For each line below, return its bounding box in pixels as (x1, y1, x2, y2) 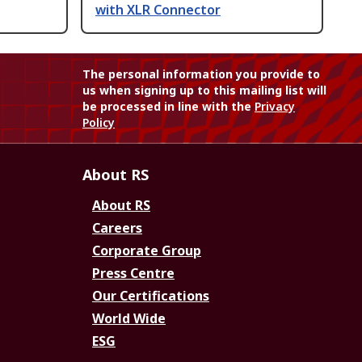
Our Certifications (92, 287, 209, 305)
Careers (92, 219, 142, 238)
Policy (82, 115, 115, 131)
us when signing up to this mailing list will (82, 82, 326, 99)
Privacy (255, 99, 295, 115)
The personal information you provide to (82, 66, 320, 82)
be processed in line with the (82, 99, 255, 115)
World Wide (92, 309, 166, 328)
